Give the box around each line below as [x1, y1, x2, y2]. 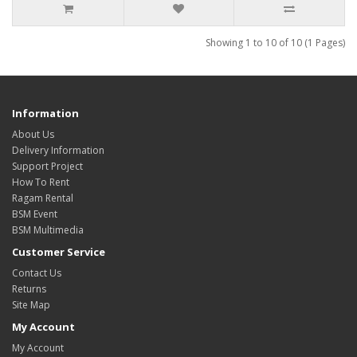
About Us [12, 127, 54, 142]
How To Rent [12, 175, 69, 190]
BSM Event [12, 207, 57, 222]
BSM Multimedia [12, 223, 84, 237]
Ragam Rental [12, 191, 73, 206]
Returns [12, 282, 46, 296]
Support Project [12, 159, 83, 174]
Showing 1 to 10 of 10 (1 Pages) [206, 36, 345, 50]
